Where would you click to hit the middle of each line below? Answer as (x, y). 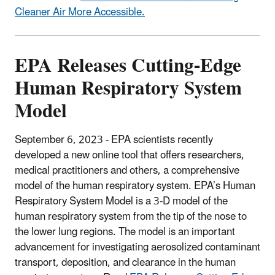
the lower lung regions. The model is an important (125, 232)
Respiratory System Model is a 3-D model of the (121, 202)
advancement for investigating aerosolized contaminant (137, 248)
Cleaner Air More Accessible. (80, 13)
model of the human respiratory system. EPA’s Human (135, 186)
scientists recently (173, 140)
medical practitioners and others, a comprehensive (127, 171)
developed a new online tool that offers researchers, (130, 156)
